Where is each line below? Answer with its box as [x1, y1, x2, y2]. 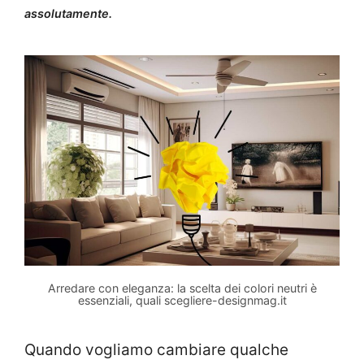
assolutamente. [24, 6, 112, 20]
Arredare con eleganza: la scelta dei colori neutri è [47, 280, 317, 295]
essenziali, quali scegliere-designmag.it [77, 292, 287, 307]
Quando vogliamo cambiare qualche [24, 340, 288, 359]
